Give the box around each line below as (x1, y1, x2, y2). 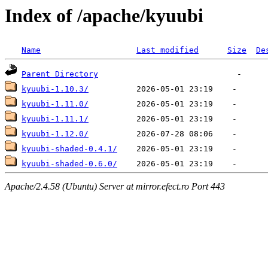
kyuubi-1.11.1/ (22, 114, 89, 124)
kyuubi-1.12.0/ (22, 129, 89, 139)
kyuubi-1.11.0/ (22, 99, 89, 109)
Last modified (136, 45, 199, 55)
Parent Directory (22, 69, 98, 79)
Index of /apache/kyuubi (5, 5, 203, 26)
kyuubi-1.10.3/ (22, 84, 89, 94)
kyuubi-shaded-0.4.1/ (22, 144, 117, 154)
